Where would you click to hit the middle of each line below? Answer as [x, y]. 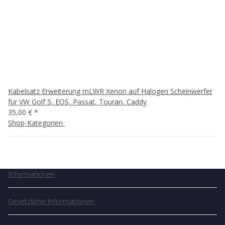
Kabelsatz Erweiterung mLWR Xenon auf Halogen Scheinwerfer [110, 91]
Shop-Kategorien [36, 123]
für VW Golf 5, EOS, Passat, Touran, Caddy [77, 102]
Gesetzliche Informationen [52, 201]
